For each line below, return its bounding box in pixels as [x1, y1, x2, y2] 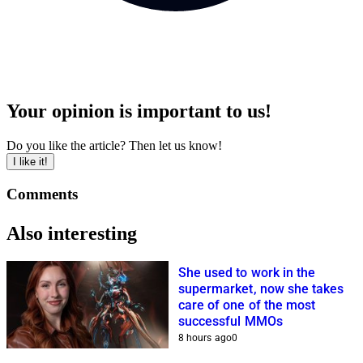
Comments [6, 185, 78, 203]
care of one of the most [178, 297, 316, 313]
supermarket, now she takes [178, 280, 344, 297]
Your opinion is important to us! [6, 100, 271, 122]
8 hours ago [178, 331, 232, 344]
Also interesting [6, 222, 137, 244]
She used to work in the [178, 264, 316, 280]
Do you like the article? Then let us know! [6, 138, 222, 152]
